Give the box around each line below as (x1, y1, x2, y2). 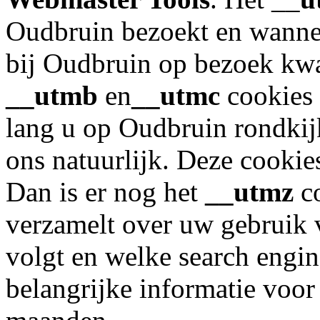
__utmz (205, 176, 294, 208)
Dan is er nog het (6, 176, 205, 208)
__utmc (131, 80, 220, 111)
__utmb (6, 80, 98, 111)
